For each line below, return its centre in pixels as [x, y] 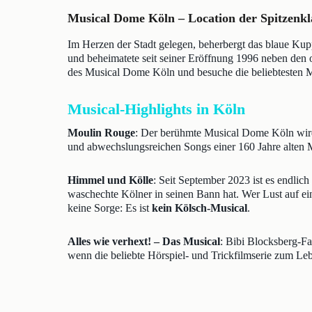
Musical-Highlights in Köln [156, 109]
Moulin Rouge [101, 133]
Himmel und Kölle [110, 180]
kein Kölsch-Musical [200, 208]
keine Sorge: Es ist [110, 208]
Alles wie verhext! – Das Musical [144, 241]
